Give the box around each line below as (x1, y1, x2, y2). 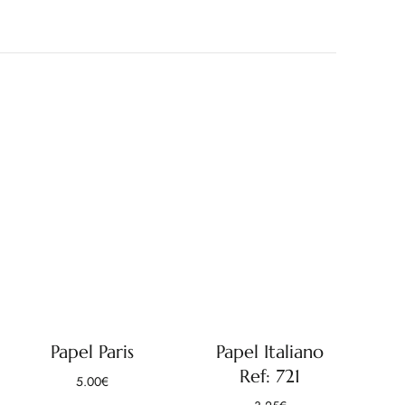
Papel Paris (51, 340, 135, 363)
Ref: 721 (240, 364, 301, 388)
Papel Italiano (216, 340, 325, 363)
